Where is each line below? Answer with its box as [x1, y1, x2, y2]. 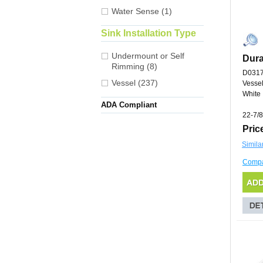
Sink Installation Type [101, 28, 196, 39]
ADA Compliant [101, 100, 157, 110]
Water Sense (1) [112, 6, 172, 16]
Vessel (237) [112, 78, 158, 88]
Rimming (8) [112, 62, 157, 72]
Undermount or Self [112, 51, 184, 61]
